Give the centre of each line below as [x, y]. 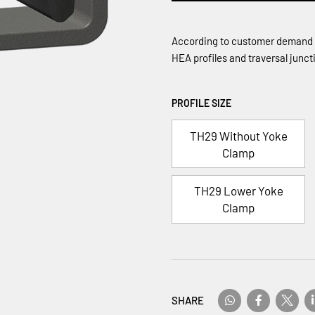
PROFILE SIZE [201, 103]
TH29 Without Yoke [238, 135]
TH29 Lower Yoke [238, 191]
